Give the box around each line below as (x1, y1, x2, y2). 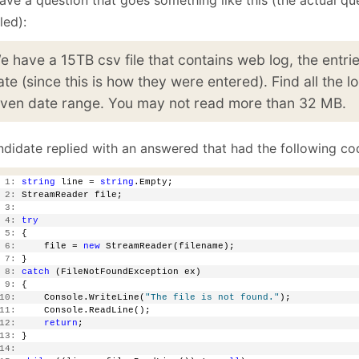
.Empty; (134, 176, 173, 187)
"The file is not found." (145, 292, 280, 302)
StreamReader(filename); (100, 240, 235, 251)
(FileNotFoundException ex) (50, 266, 201, 276)
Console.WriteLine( (16, 292, 145, 302)
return (44, 317, 78, 328)
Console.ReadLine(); (16, 305, 151, 315)
